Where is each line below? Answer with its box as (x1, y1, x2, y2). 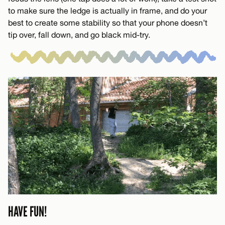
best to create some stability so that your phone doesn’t (8, 18, 207, 28)
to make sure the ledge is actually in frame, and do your (8, 6, 207, 16)
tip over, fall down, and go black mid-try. (8, 30, 150, 40)
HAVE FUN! (8, 203, 47, 220)
